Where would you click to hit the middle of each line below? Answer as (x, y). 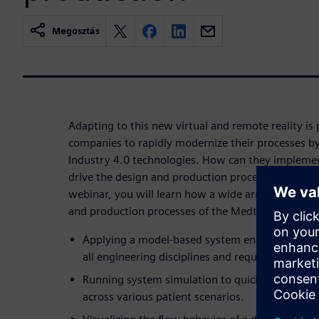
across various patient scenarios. (163, 297)
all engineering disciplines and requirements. (194, 257)
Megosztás (76, 31)
